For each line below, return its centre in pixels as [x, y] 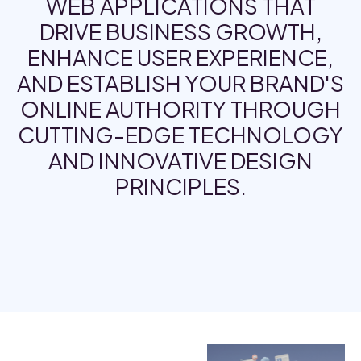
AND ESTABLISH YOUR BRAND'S [180, 83]
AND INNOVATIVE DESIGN [180, 161]
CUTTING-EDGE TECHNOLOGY [180, 135]
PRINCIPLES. [180, 187]
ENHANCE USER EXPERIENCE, [180, 58]
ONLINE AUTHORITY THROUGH [180, 109]
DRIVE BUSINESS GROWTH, [180, 32]
